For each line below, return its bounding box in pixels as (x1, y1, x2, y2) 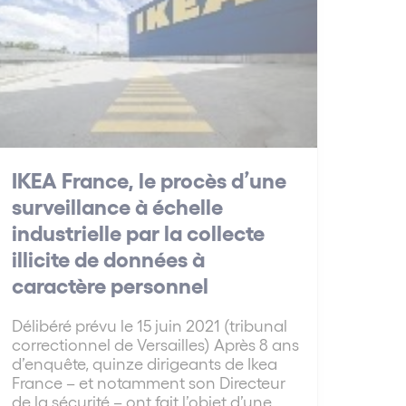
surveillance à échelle (11, 192, 223, 219)
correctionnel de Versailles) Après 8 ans (11, 334, 299, 354)
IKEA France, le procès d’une (11, 166, 286, 193)
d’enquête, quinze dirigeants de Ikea (11, 353, 277, 373)
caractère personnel (11, 271, 208, 298)
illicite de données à (11, 245, 205, 272)
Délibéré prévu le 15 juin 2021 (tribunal (11, 315, 287, 335)
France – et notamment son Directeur (11, 372, 285, 392)
